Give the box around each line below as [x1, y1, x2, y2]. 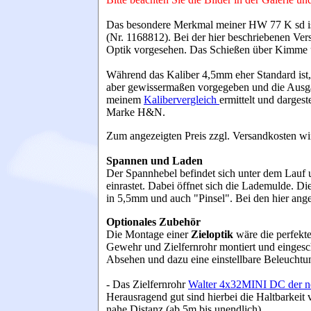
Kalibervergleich [144, 94, 219, 106]
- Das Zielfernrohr [106, 278, 185, 290]
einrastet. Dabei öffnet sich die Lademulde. [106, 180, 294, 192]
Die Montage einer [106, 228, 191, 240]
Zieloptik [191, 228, 236, 240]
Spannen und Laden [106, 155, 203, 167]
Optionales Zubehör [106, 216, 201, 228]
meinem [106, 94, 144, 106]
